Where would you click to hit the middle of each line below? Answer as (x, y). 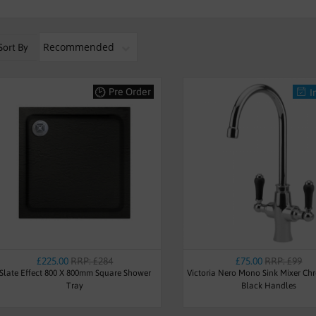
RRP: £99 (284, 261)
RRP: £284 (92, 261)
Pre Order (129, 92)
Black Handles (269, 285)
